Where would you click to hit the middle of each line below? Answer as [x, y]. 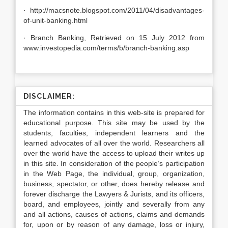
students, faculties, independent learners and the [114, 133]
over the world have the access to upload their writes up [114, 153]
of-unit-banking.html [55, 20]
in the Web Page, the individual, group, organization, [114, 174]
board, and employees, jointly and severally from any [114, 204]
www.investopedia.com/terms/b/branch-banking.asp [106, 48]
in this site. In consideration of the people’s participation [114, 163]
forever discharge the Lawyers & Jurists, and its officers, [114, 194]
